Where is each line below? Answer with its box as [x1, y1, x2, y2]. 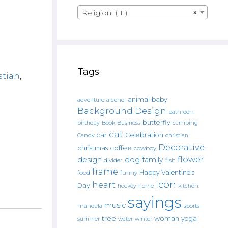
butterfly [142, 119, 170, 126]
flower [178, 154, 204, 164]
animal [128, 96, 150, 103]
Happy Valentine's [139, 168, 194, 176]
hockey [118, 183, 136, 189]
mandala [77, 202, 102, 209]
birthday [77, 120, 100, 126]
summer [77, 216, 100, 222]
